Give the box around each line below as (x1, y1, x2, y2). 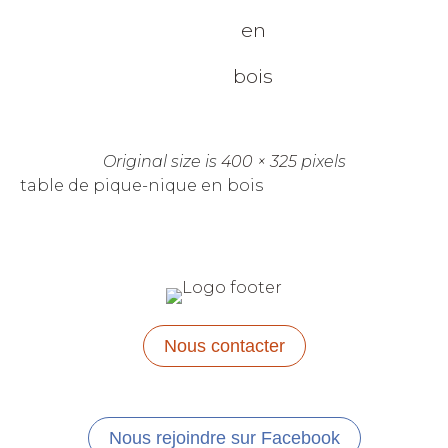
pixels (296, 152, 346, 172)
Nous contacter (163, 336, 285, 357)
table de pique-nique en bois (20, 176, 263, 196)
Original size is (102, 152, 221, 172)
